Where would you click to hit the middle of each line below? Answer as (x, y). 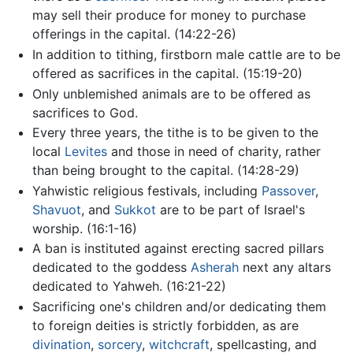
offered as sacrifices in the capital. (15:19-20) (167, 74)
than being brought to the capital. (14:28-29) (165, 171)
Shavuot (56, 209)
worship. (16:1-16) (84, 228)
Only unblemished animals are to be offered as (171, 93)
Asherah (214, 268)
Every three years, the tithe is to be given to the (175, 133)
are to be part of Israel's (230, 209)
